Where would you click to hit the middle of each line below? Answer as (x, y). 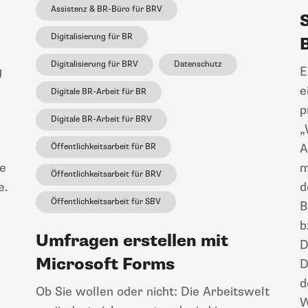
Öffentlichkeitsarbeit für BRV (106, 174)
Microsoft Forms (105, 264)
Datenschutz (198, 64)
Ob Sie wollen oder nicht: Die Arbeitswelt (153, 291)
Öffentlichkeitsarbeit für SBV (106, 201)
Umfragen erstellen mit (132, 241)
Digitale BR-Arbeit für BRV (101, 119)
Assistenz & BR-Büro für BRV (107, 9)
